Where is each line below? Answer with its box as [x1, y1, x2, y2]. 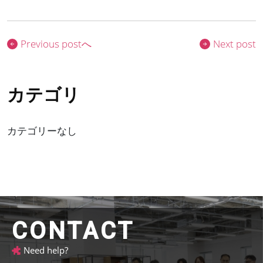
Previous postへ [21, 37, 92, 50]
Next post [213, 37, 256, 50]
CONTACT [12, 217, 134, 245]
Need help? [23, 244, 68, 256]
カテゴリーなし [7, 124, 77, 137]
